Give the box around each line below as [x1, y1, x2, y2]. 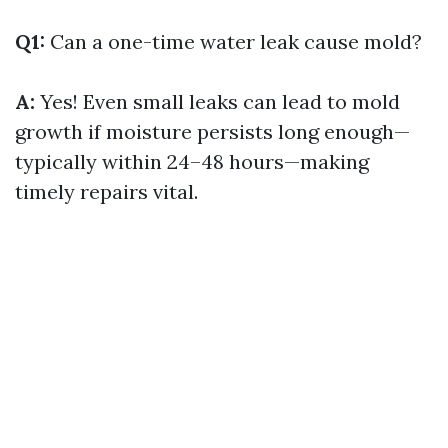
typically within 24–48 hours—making [15, 149, 369, 174]
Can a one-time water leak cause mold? [45, 29, 422, 54]
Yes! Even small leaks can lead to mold [35, 89, 400, 114]
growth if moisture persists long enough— [15, 119, 410, 144]
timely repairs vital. [15, 179, 198, 204]
